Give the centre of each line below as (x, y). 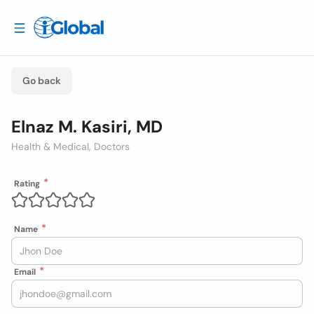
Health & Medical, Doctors (70, 146)
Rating (27, 184)
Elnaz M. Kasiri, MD (87, 127)
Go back (42, 81)
